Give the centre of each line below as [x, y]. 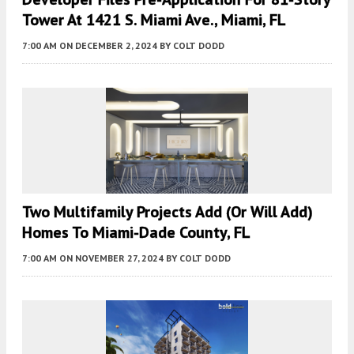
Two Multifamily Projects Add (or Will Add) [168, 212]
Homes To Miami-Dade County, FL [136, 233]
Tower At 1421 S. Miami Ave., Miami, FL [154, 20]
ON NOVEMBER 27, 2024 [111, 258]
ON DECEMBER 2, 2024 [108, 45]
